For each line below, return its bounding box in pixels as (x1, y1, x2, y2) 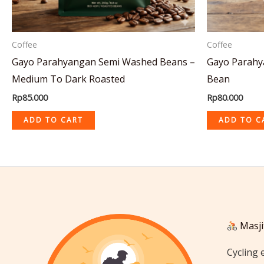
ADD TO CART (24, 114, 83, 125)
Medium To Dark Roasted (12, 72, 125, 85)
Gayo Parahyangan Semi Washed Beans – (12, 55, 195, 68)
